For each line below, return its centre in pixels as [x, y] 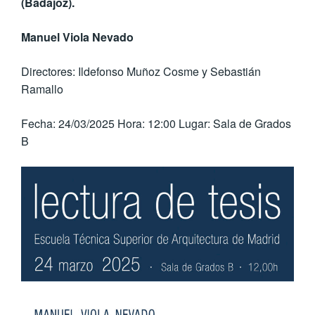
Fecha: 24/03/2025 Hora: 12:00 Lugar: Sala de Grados [156, 124]
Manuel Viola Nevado [77, 37]
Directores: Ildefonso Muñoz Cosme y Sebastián [141, 72]
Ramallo [42, 89]
